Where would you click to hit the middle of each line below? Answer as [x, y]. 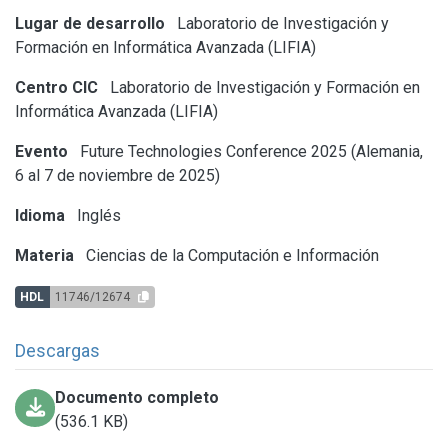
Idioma [40, 215]
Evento [41, 151]
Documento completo [137, 397]
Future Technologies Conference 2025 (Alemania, [249, 151]
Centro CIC [56, 87]
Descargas [57, 350]
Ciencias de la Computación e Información [230, 255]
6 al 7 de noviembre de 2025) [117, 175]
